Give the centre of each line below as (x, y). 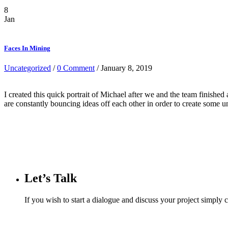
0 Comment (76, 68)
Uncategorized (27, 68)
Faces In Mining (27, 48)
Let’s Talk (51, 178)
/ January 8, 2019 (123, 68)
